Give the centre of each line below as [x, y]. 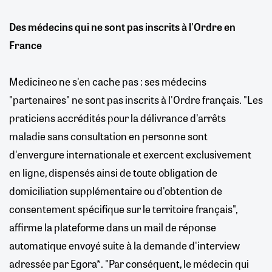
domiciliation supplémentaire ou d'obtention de [116, 190]
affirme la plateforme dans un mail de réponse [113, 227]
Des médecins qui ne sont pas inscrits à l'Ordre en [122, 26]
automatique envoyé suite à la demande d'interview [124, 245]
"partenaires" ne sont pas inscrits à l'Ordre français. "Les [136, 99]
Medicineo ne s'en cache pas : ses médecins [108, 81]
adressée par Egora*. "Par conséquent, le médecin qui [129, 263]
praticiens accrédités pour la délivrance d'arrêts [117, 117]
